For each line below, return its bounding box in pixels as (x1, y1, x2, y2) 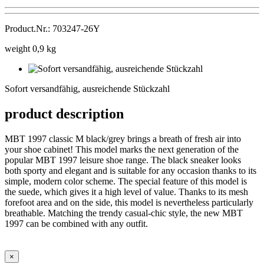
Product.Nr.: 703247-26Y (5, 23, 100, 34)
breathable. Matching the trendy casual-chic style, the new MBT (5, 207, 243, 218)
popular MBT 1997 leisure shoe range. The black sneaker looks (5, 154, 241, 165)
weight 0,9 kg (5, 43, 56, 54)
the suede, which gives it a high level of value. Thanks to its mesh (5, 186, 248, 197)
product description (5, 105, 124, 121)
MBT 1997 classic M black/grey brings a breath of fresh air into (5, 133, 241, 144)
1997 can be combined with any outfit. (5, 218, 148, 229)
